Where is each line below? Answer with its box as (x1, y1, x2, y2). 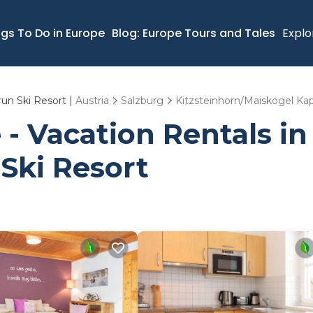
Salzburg (121, 94, 163, 107)
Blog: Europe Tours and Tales (112, 24, 275, 41)
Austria (75, 94, 109, 107)
